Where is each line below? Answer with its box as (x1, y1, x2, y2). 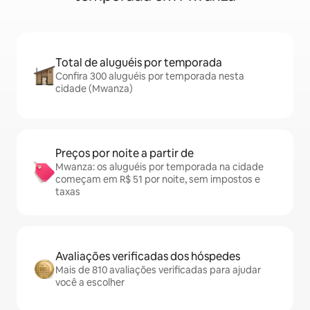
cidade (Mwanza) (55, 82, 133, 95)
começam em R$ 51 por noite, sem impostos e (55, 173, 260, 186)
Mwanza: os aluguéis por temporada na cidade (55, 161, 264, 174)
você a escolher (55, 276, 125, 289)
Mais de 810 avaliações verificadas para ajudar (55, 264, 261, 277)
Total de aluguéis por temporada (55, 55, 222, 71)
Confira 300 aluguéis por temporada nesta (55, 70, 244, 83)
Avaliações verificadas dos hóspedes (55, 249, 240, 264)
